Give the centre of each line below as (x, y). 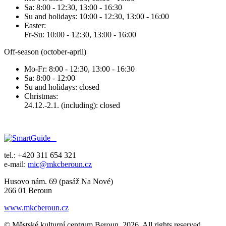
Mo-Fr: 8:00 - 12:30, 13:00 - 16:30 (79, 69)
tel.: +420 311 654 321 (40, 155)
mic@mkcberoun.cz (60, 164)
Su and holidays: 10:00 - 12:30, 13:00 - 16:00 (97, 17)
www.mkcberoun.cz (36, 208)
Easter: (35, 26)
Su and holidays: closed (62, 87)
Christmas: (41, 96)
